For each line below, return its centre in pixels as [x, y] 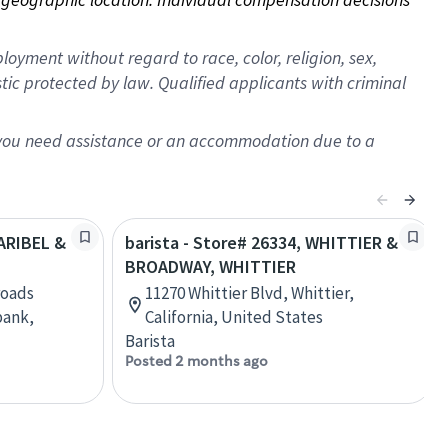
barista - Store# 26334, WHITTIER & [261, 242]
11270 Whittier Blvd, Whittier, [249, 293]
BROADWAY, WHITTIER [210, 266]
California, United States [234, 317]
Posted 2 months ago [196, 361]
